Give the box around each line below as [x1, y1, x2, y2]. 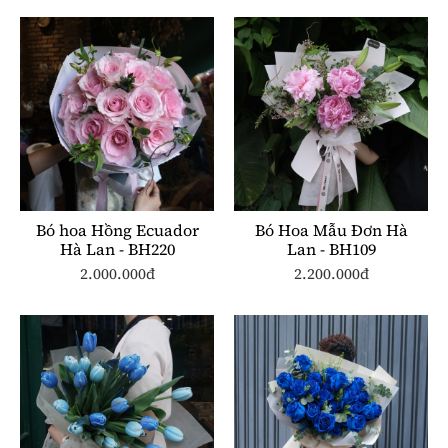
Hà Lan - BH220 [59, 237, 175, 260]
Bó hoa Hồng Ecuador [35, 218, 199, 241]
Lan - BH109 [286, 237, 376, 260]
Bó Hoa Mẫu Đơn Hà [254, 218, 408, 241]
